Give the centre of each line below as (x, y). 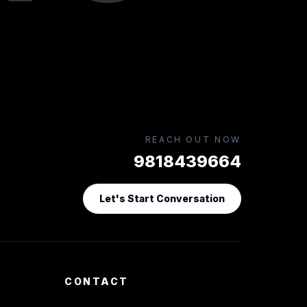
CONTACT (97, 281)
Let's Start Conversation (162, 198)
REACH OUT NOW (193, 139)
